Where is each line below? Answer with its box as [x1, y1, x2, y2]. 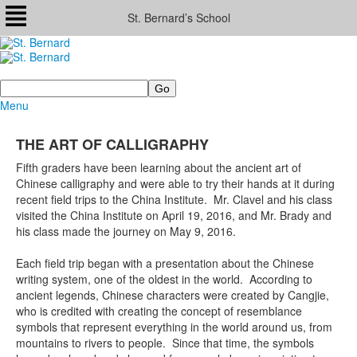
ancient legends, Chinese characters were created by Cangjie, [16, 286, 329, 303]
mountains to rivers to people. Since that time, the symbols [16, 334, 314, 351]
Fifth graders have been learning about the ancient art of [16, 159, 301, 175]
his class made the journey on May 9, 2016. [16, 222, 236, 239]
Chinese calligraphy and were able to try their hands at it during [16, 175, 335, 191]
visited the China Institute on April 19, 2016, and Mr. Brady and [16, 206, 331, 223]
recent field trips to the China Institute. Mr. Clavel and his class [16, 190, 332, 207]
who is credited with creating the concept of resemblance [16, 302, 302, 319]
